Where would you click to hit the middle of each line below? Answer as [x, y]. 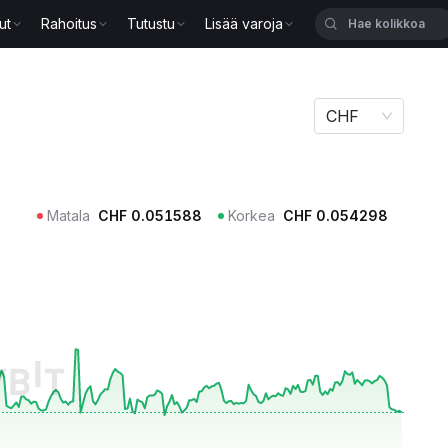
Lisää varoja [244, 23]
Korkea [251, 215]
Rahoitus [69, 23]
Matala [68, 215]
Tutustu [151, 23]
